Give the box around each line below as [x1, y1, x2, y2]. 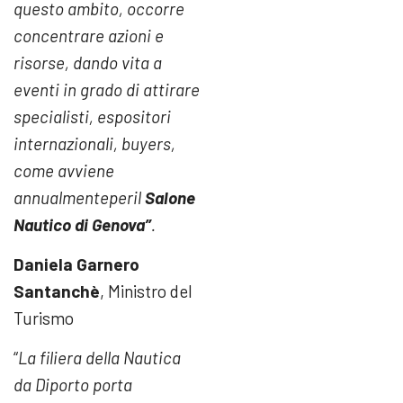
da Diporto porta [13, 374, 132, 396]
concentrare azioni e [13, 24, 164, 46]
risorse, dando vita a [13, 51, 162, 73]
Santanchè [13, 280, 100, 301]
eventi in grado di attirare [13, 78, 200, 100]
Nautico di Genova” [13, 213, 151, 235]
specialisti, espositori [13, 105, 171, 127]
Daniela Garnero [13, 253, 139, 274]
